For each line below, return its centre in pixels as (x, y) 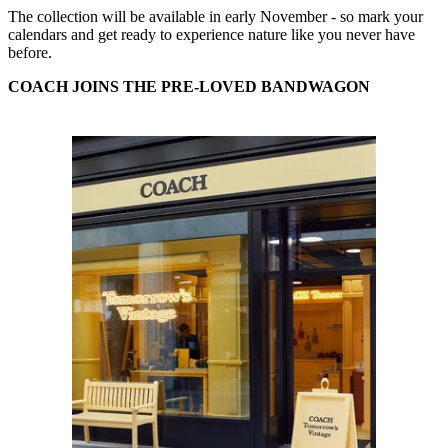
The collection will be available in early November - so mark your (215, 16)
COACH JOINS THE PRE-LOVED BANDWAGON (189, 86)
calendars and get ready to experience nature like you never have (211, 34)
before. (30, 52)
